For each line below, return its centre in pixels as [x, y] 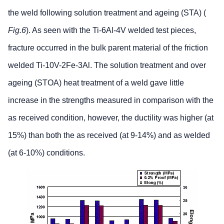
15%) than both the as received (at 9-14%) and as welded [109, 135]
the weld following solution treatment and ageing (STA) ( [107, 13]
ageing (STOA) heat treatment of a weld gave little [96, 83]
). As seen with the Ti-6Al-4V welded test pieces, [111, 30]
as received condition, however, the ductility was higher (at [111, 118]
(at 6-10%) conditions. [46, 153]
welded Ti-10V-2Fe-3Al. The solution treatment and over [107, 65]
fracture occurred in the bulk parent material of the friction [108, 48]
